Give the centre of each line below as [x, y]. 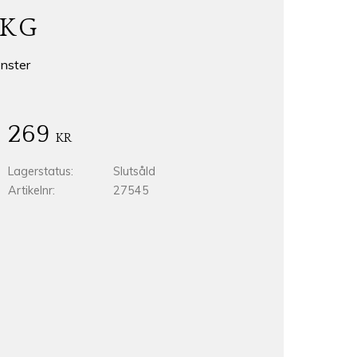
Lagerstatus [39, 171]
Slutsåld [134, 171]
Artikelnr [30, 190]
